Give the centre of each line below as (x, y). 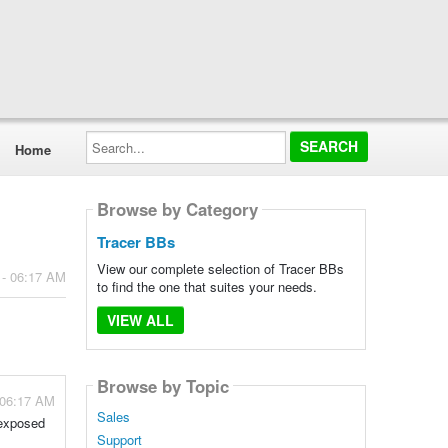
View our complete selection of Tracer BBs (220, 268)
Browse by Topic (162, 385)
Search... (111, 136)
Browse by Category (177, 209)
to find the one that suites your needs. (206, 286)
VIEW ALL (140, 320)
